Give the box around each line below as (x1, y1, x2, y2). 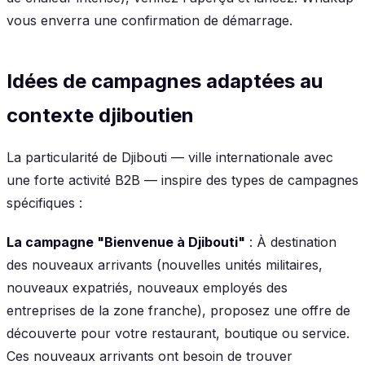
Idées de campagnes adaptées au (7, 68, 323, 93)
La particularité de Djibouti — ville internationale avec (7, 148, 333, 165)
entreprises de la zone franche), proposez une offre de (7, 301, 350, 319)
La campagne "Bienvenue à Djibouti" (7, 233, 245, 250)
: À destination (245, 233, 336, 250)
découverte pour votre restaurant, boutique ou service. (7, 324, 350, 341)
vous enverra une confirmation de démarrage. (7, 11, 292, 29)
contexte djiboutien (7, 103, 194, 127)
